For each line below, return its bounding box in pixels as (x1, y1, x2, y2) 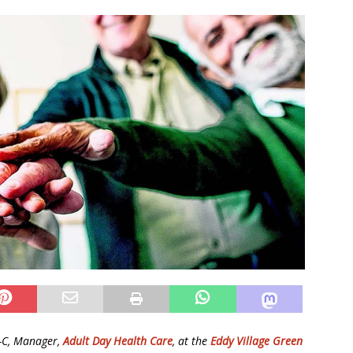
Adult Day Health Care (63, 333, 173, 349)
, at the (173, 333, 210, 349)
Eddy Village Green (210, 333, 303, 349)
